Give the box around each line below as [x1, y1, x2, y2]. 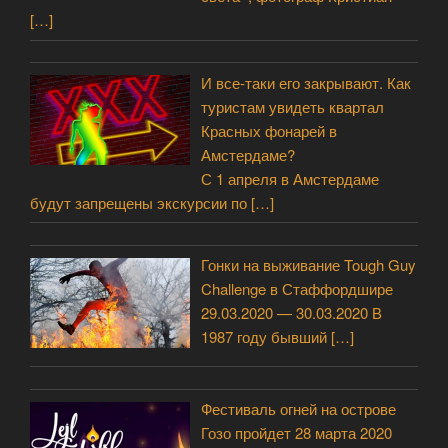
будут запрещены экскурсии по [30, 191, 251, 213]
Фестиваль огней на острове [201, 398, 397, 420]
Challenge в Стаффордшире [201, 278, 394, 300]
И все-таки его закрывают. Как [201, 71, 412, 93]
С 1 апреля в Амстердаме [201, 167, 380, 189]
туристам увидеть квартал [201, 95, 385, 117]
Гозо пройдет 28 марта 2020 [201, 422, 393, 444]
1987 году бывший [201, 326, 332, 348]
